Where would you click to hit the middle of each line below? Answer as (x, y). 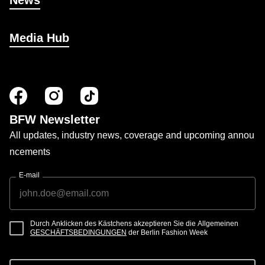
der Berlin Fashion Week (167, 233)
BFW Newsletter (55, 120)
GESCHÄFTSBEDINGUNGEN (78, 233)
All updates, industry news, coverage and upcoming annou (132, 135)
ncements (30, 152)
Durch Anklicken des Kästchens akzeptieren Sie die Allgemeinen (134, 224)
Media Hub (39, 38)
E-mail (29, 175)
